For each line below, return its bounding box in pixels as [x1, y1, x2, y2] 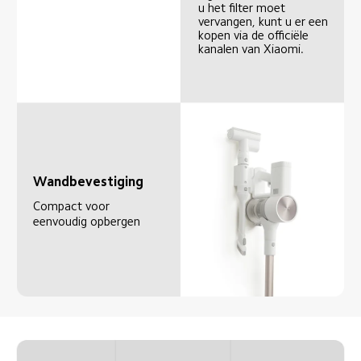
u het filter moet [198, 2, 289, 15]
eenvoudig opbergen [33, 214, 141, 227]
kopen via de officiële [198, 29, 313, 42]
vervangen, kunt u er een [198, 15, 332, 28]
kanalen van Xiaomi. [198, 43, 305, 56]
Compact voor [33, 199, 114, 212]
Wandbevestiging [33, 175, 144, 189]
